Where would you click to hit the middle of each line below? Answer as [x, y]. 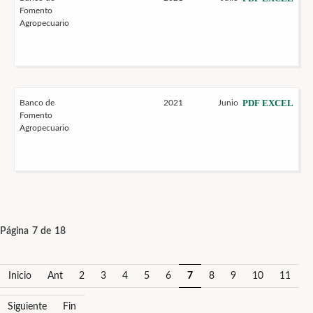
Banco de [37, 103]
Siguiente [27, 307]
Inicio [20, 276]
